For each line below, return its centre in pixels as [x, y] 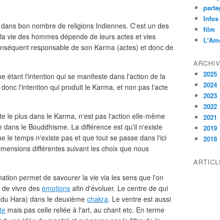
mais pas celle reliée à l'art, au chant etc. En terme [85, 210]
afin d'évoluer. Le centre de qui [119, 188]
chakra [97, 199]
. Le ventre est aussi [139, 199]
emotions [56, 188]
